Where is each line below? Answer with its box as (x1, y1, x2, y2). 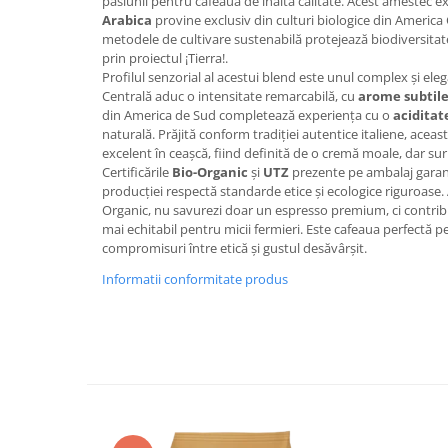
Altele (15, 263, 54, 282)
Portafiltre (15, 170, 86, 189)
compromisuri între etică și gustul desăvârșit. (102, 239, 367, 257)
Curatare (15, 108, 75, 127)
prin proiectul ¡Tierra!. (102, 49, 228, 67)
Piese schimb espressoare (15, 56, 189, 75)
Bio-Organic (172, 163, 248, 181)
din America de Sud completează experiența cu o (102, 106, 393, 124)
